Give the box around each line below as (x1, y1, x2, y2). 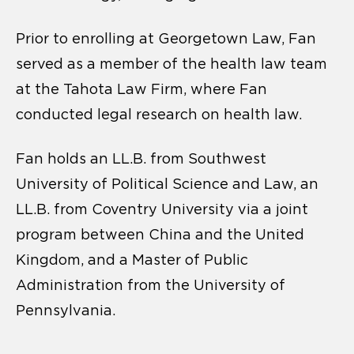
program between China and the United (16, 226, 304, 243)
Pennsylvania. (16, 302, 115, 318)
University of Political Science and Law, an (16, 175, 318, 192)
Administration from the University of (16, 277, 285, 293)
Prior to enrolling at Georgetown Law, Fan (16, 30, 316, 47)
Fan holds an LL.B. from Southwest (16, 150, 266, 167)
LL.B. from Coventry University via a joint (16, 201, 308, 217)
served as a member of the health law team (16, 55, 327, 72)
